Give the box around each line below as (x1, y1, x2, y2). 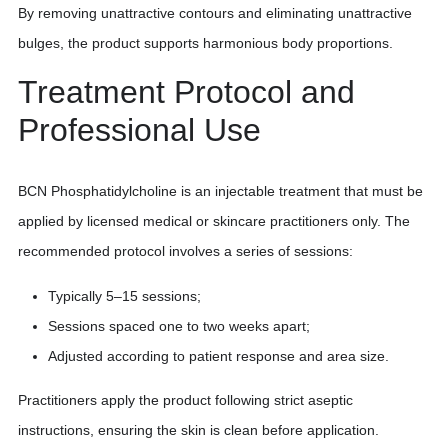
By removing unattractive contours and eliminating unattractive (18, 5, 412, 22)
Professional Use (18, 112, 261, 149)
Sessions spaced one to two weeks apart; (48, 317, 310, 334)
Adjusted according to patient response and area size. (48, 347, 389, 364)
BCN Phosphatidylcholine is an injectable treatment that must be (18, 182, 423, 199)
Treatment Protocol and (18, 74, 355, 111)
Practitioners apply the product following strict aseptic (18, 391, 353, 408)
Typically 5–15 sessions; (48, 287, 201, 304)
